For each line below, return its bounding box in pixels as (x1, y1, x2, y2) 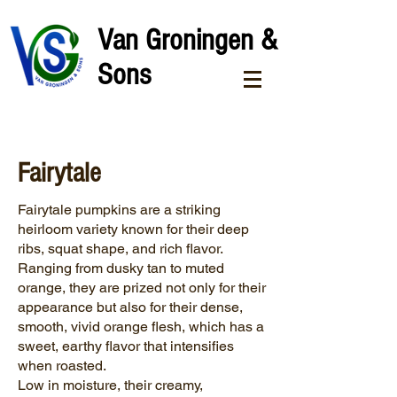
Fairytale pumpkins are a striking (18, 201, 221, 218)
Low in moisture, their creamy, (18, 377, 203, 393)
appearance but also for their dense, (18, 299, 243, 315)
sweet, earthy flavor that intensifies (18, 338, 234, 354)
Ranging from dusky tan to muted (18, 260, 224, 276)
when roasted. (18, 357, 106, 374)
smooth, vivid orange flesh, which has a (18, 318, 264, 335)
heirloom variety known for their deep (18, 221, 249, 237)
